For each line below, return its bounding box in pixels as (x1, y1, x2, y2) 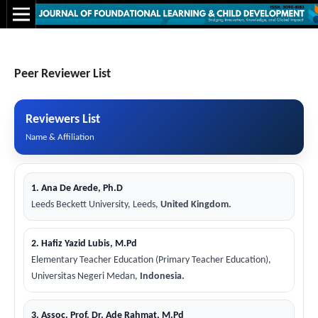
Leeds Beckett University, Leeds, (31, 199, 160, 210)
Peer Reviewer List (14, 67, 111, 81)
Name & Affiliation (26, 132, 94, 142)
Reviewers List (26, 112, 100, 126)
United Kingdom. (160, 199, 231, 210)
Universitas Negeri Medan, (31, 270, 140, 282)
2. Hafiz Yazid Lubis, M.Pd (31, 238, 137, 249)
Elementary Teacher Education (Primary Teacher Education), (31, 254, 271, 265)
